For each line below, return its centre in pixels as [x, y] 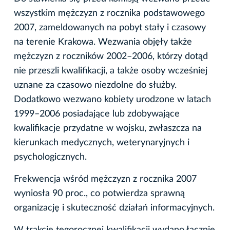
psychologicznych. [50, 157]
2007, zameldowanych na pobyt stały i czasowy [110, 27]
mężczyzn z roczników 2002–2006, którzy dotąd [111, 56]
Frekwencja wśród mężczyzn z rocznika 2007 [105, 179]
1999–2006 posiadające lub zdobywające [97, 114]
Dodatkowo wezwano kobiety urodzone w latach [112, 99]
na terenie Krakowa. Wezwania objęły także [103, 42]
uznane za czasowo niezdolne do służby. [95, 85]
